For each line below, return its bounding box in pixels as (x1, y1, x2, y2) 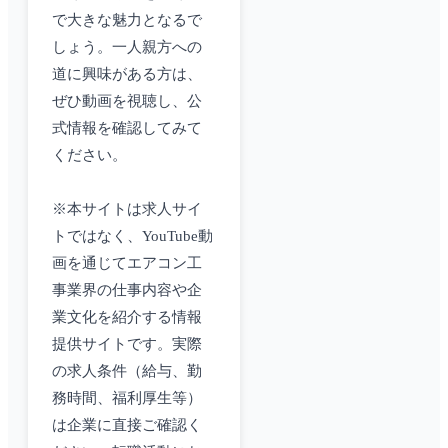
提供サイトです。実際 (52, 336, 202, 353)
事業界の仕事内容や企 (52, 282, 202, 299)
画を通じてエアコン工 (52, 255, 202, 272)
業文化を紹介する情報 (52, 309, 202, 326)
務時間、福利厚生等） (52, 390, 202, 407)
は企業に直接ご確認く (52, 417, 202, 434)
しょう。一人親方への (52, 39, 202, 56)
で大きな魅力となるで (52, 12, 202, 29)
